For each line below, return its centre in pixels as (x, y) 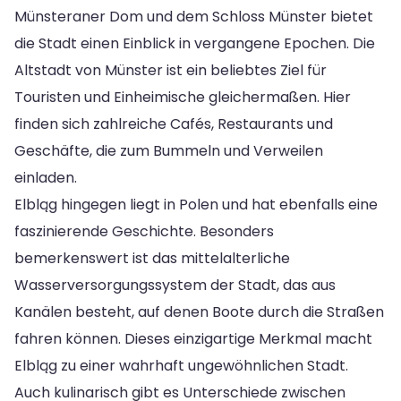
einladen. (46, 177)
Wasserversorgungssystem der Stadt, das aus (175, 285)
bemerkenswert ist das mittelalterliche (152, 258)
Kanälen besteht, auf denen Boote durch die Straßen (199, 311)
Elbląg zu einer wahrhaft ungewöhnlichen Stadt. (181, 365)
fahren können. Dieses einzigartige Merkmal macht (193, 338)
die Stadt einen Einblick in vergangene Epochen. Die (195, 43)
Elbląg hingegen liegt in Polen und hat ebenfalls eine (196, 204)
